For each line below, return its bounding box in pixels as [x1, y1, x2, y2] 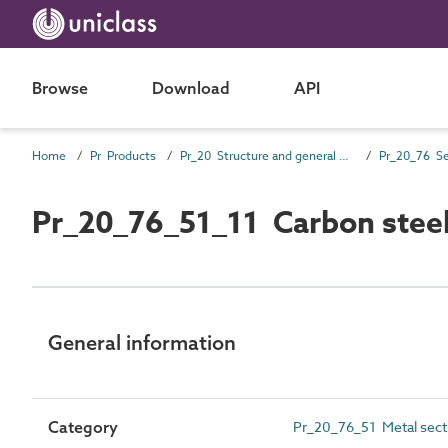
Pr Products [90, 147, 156, 164]
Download [152, 78, 230, 98]
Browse [32, 78, 88, 98]
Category [48, 416, 118, 437]
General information [48, 329, 236, 355]
